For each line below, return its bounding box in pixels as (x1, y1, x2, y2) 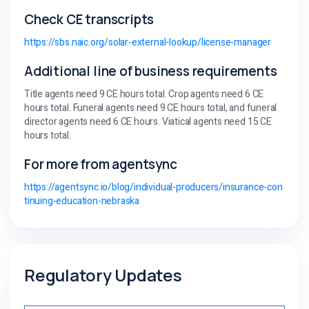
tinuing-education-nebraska (24, 193, 140, 208)
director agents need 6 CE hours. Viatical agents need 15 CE (24, 114, 272, 129)
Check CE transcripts (24, 10, 154, 28)
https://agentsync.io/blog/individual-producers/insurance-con (24, 179, 283, 195)
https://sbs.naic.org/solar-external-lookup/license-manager (24, 34, 271, 50)
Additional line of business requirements (24, 61, 277, 80)
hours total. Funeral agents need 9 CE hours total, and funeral (24, 100, 277, 115)
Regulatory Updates (24, 263, 182, 286)
